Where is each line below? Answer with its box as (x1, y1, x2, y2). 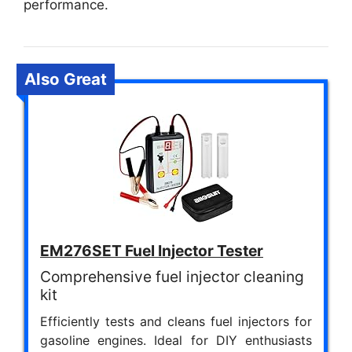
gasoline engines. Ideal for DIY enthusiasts (40, 332, 312, 348)
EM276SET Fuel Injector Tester (40, 240, 263, 260)
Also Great (24, 68, 107, 89)
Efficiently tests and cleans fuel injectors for (40, 313, 312, 329)
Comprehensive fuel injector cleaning (40, 266, 304, 286)
